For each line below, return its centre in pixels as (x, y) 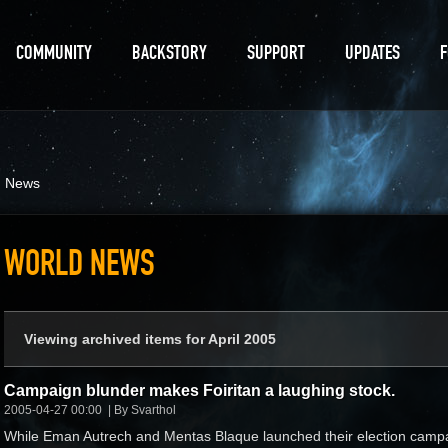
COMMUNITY (54, 52)
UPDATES (372, 52)
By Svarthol (145, 409)
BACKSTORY (169, 52)
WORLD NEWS (79, 263)
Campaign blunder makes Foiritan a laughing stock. (199, 390)
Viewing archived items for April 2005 (150, 339)
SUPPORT (276, 52)
